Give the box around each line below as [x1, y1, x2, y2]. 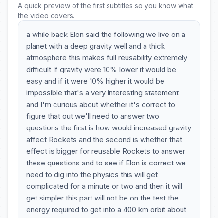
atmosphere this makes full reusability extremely [26, 53, 187, 62]
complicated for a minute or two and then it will [26, 182, 182, 191]
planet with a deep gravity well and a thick [26, 41, 165, 51]
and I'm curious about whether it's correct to [26, 100, 175, 109]
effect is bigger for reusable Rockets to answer [26, 146, 185, 156]
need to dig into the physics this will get [26, 170, 158, 179]
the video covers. [18, 11, 74, 19]
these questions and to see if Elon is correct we [26, 158, 186, 167]
